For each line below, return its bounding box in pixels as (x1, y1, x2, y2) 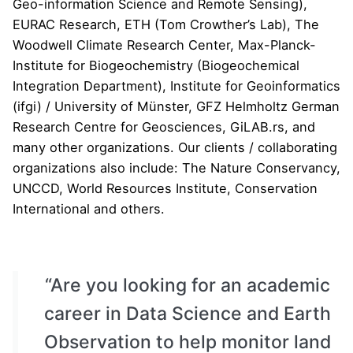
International (13, 200, 90, 217)
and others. (90, 200, 165, 217)
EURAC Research (13, 16, 117, 32)
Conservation (235, 180, 318, 196)
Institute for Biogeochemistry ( (13, 57, 202, 73)
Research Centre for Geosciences (13, 118, 222, 135)
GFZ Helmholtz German (196, 98, 340, 114)
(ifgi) (13, 98, 42, 114)
